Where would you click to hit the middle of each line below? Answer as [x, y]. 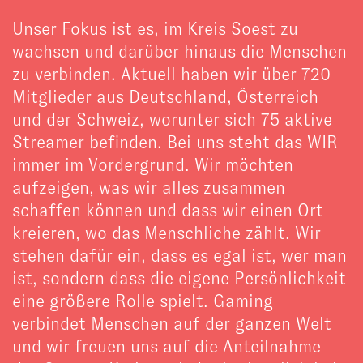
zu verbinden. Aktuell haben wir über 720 [171, 74]
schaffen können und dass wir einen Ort [168, 210]
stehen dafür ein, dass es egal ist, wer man [179, 255]
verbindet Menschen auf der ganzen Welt [172, 323]
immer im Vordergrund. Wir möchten [153, 164]
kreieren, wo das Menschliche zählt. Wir [167, 233]
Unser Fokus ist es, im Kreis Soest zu [155, 28]
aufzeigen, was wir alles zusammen [149, 187]
